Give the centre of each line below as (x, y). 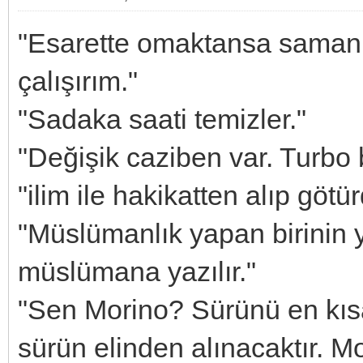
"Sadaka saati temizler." (162, 119)
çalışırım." (78, 81)
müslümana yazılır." (137, 271)
